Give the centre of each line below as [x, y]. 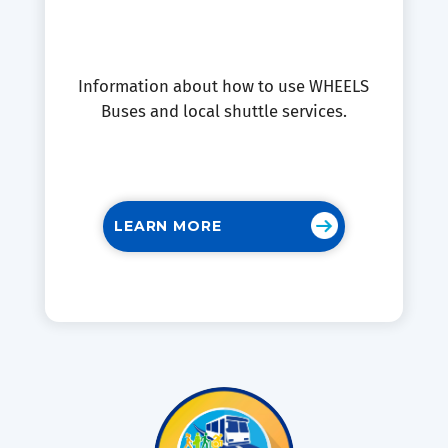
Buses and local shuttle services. [223, 111]
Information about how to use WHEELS [224, 86]
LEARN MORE [168, 226]
